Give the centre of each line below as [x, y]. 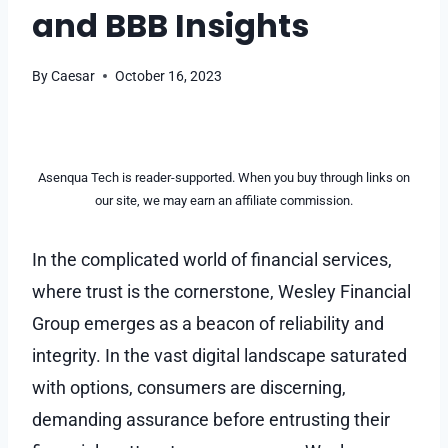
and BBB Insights [170, 25]
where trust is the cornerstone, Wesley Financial [221, 291]
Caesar [73, 76]
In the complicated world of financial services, [212, 259]
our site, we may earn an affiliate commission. [224, 200]
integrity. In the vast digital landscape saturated [219, 355]
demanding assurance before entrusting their [211, 419]
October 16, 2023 [169, 76]
